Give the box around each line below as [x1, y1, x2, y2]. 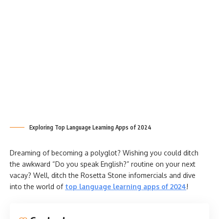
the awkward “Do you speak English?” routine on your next [10, 160, 196, 168]
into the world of [10, 182, 65, 191]
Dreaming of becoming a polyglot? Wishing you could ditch [10, 149, 198, 157]
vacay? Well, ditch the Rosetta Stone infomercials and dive [10, 171, 196, 179]
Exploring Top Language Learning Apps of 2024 [29, 124, 152, 131]
